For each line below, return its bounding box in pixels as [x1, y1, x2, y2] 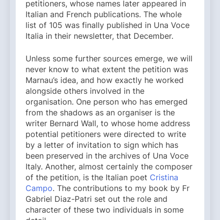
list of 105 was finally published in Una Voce [26, 20, 190, 30]
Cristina [150, 172, 178, 183]
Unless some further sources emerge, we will [26, 54, 192, 64]
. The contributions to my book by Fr [53, 183, 190, 193]
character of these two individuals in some [26, 205, 184, 215]
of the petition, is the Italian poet [26, 172, 150, 183]
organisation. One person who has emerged [26, 97, 188, 107]
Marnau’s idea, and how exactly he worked [26, 75, 184, 85]
